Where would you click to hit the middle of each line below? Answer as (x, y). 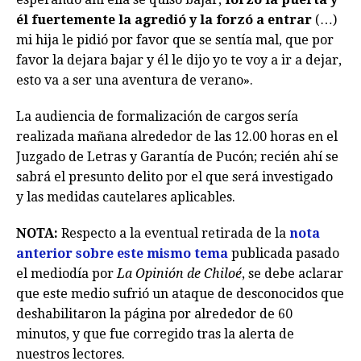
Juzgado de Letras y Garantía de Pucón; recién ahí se (177, 157)
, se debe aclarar (293, 274)
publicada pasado (284, 253)
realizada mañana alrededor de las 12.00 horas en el (177, 137)
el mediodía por (66, 274)
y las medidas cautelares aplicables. (126, 197)
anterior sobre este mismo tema (122, 253)
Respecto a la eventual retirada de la (174, 233)
